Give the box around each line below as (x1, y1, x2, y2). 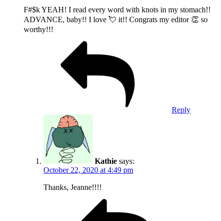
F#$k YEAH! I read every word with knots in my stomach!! (24, 5, 211, 14)
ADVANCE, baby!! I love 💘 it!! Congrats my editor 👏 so (24, 15, 208, 24)
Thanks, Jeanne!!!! (43, 183, 102, 191)
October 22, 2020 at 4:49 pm (43, 165, 133, 174)
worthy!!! (24, 25, 53, 34)
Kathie (95, 156, 117, 165)
